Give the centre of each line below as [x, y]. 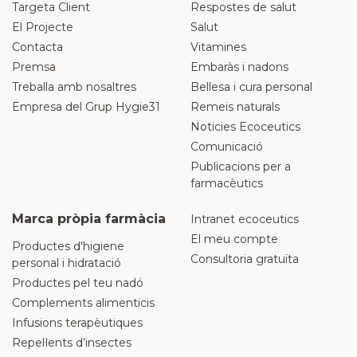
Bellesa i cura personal [251, 86]
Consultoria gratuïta [245, 259]
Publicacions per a [241, 166]
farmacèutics [227, 183]
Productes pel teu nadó [78, 282]
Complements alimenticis [83, 302]
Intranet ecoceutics [245, 219]
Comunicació [227, 146]
